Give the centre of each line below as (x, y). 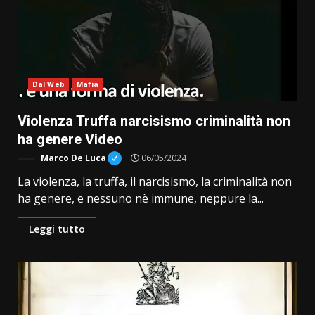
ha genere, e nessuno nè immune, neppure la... (141, 198)
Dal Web (49, 84)
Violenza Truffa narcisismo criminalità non (154, 121)
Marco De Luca (72, 158)
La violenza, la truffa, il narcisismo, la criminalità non (155, 181)
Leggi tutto (57, 229)
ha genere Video (70, 139)
